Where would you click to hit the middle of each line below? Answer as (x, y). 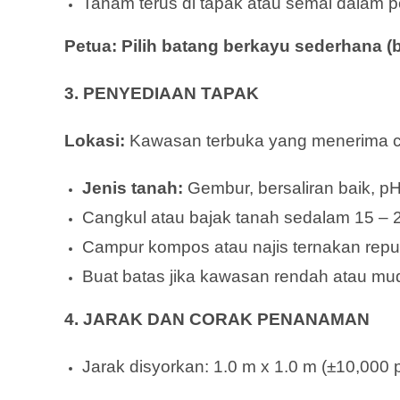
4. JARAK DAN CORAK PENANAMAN (217, 319)
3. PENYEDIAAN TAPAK (162, 93)
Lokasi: (95, 140)
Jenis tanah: (133, 187)
